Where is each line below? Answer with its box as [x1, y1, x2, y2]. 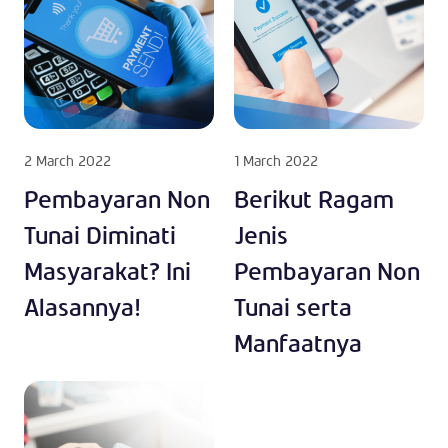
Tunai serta [234, 291, 352, 323]
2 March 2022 [24, 151, 111, 170]
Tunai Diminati [24, 219, 176, 251]
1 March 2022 [234, 151, 318, 170]
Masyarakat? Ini [24, 255, 191, 287]
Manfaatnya [234, 327, 362, 359]
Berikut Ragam [234, 183, 394, 215]
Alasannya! [24, 291, 141, 323]
